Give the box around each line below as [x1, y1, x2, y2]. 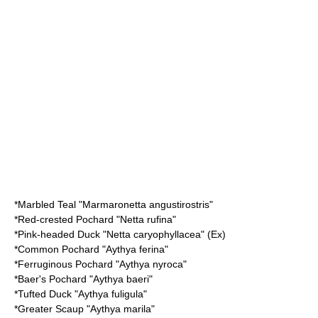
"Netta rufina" [114, 214, 176, 225]
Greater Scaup [18, 303, 84, 314]
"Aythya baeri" [87, 273, 153, 285]
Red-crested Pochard [18, 214, 114, 225]
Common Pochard [18, 243, 99, 255]
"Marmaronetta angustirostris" [76, 199, 213, 210]
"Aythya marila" [84, 303, 155, 314]
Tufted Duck [18, 288, 72, 300]
